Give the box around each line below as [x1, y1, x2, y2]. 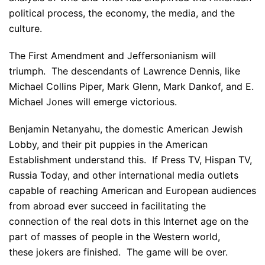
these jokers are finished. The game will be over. [9, 246, 228, 258]
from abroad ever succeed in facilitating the [9, 200, 206, 212]
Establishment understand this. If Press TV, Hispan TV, [9, 154, 252, 166]
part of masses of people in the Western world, [9, 231, 220, 243]
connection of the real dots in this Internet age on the [9, 215, 248, 227]
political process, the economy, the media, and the [9, 7, 235, 19]
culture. [9, 22, 42, 34]
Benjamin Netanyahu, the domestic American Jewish [9, 123, 243, 135]
